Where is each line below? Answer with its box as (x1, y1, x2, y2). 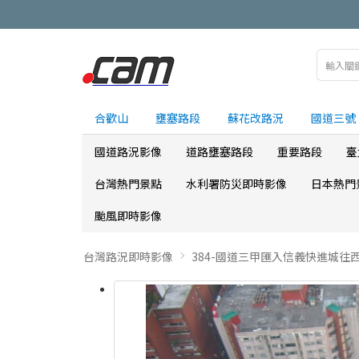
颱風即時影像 (95, 208, 162, 224)
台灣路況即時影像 (83, 248, 173, 264)
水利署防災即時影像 (186, 175, 287, 192)
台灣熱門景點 (95, 175, 162, 192)
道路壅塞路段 (186, 143, 253, 159)
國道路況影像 (95, 143, 162, 159)
